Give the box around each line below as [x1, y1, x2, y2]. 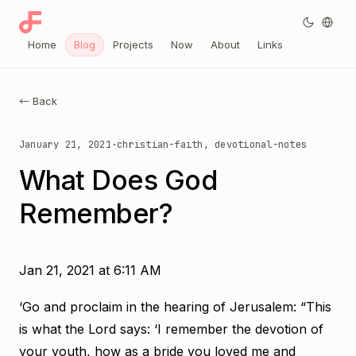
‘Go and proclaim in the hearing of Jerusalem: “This [19, 299, 331, 315]
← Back [19, 95, 57, 107]
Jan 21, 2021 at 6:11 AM [19, 262, 161, 278]
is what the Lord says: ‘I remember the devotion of [19, 321, 323, 337]
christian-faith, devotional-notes [117, 138, 308, 151]
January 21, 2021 [19, 138, 111, 151]
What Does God [19, 164, 218, 196]
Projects [113, 38, 153, 51]
